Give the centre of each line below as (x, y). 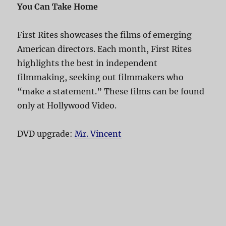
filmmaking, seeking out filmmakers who (101, 77)
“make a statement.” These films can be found (111, 92)
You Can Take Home (58, 7)
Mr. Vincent (98, 134)
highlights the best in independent (88, 63)
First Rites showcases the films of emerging (105, 35)
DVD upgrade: (46, 134)
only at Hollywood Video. (67, 106)
